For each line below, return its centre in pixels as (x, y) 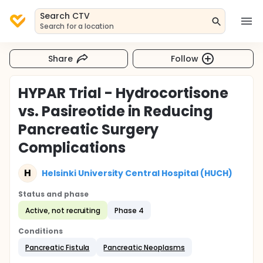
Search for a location (77, 26)
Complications (72, 148)
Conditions (41, 231)
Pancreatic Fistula (58, 247)
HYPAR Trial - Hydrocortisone (124, 93)
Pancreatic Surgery (89, 129)
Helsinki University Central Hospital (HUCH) (137, 173)
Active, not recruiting (63, 210)
